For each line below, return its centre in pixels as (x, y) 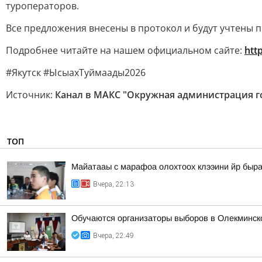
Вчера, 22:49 (113, 236)
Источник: (30, 95)
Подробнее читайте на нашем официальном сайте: (125, 50)
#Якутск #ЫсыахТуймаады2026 (76, 73)
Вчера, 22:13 (113, 184)
